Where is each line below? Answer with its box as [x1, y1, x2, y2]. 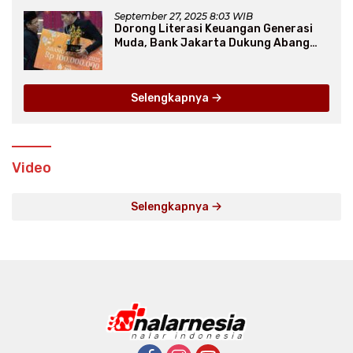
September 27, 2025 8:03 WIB [114, 10, 253, 23]
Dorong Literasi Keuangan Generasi [114, 22, 313, 36]
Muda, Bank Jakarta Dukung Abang [114, 36, 310, 50]
